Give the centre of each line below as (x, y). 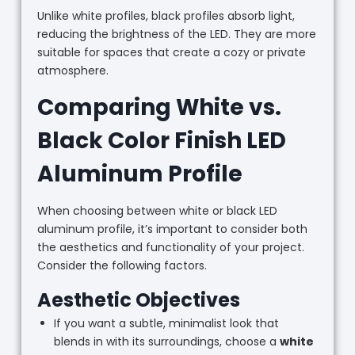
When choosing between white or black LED (157, 211)
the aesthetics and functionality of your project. (170, 248)
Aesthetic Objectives (138, 300)
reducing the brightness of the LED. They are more (176, 34)
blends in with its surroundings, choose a (166, 342)
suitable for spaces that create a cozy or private (171, 53)
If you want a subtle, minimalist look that (166, 324)
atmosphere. (73, 71)
